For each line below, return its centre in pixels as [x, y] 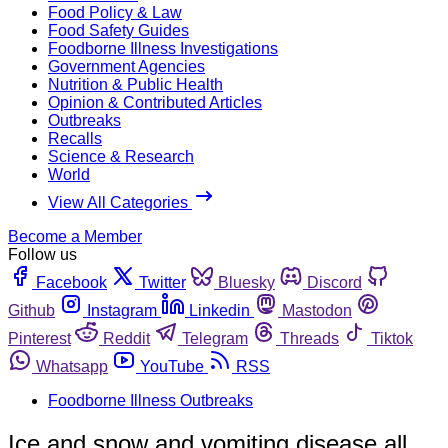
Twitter [162, 282]
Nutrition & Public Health [135, 84]
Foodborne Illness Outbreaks [150, 400]
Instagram [122, 310]
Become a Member [75, 236]
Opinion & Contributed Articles [155, 102]
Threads [309, 338]
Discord [334, 282]
